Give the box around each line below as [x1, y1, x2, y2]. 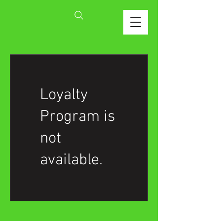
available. [40, 151, 103, 170]
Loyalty [40, 86, 88, 105]
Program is [40, 108, 115, 126]
